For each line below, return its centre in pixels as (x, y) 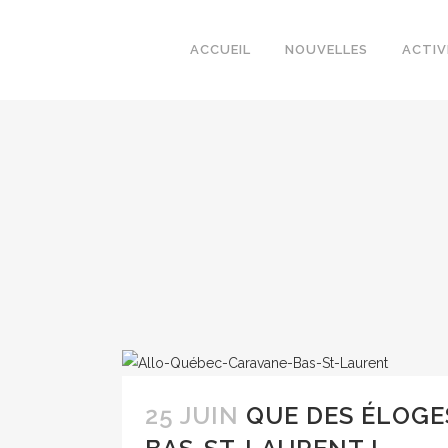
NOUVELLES (326, 49)
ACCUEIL (220, 49)
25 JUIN (192, 415)
